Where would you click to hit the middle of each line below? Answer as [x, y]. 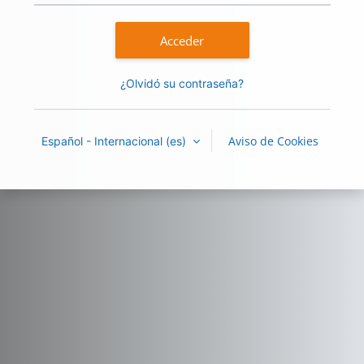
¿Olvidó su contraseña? [182, 83]
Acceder [182, 40]
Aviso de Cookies [273, 141]
